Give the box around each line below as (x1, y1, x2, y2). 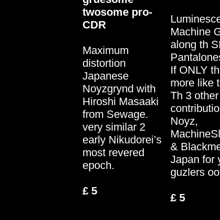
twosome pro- (82, 6, 152, 18)
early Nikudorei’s (82, 134, 162, 146)
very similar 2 (82, 121, 145, 133)
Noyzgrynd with (82, 82, 156, 95)
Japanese (82, 70, 129, 82)
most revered (82, 146, 144, 159)
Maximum (82, 44, 129, 56)
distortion (82, 57, 126, 69)
